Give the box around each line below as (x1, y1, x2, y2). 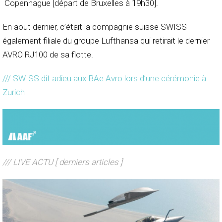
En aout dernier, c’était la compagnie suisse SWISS (2, 22, 187, 32)
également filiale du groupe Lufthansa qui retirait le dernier (2, 36, 210, 46)
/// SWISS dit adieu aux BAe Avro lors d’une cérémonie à (2, 73, 206, 84)
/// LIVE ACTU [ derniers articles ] (2, 157, 122, 167)
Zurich (2, 87, 25, 98)
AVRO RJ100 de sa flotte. (2, 50, 93, 60)
